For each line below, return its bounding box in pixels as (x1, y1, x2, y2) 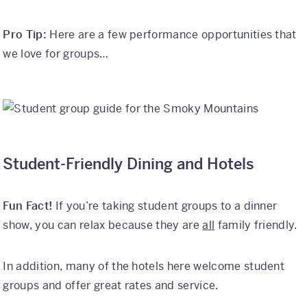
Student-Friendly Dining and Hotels (3, 155, 255, 174)
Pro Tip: (3, 27, 50, 42)
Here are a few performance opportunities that (49, 27, 297, 42)
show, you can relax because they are (3, 218, 203, 233)
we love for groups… (3, 47, 109, 62)
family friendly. (214, 218, 297, 233)
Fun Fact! (3, 199, 56, 214)
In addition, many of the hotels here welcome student (3, 259, 285, 274)
